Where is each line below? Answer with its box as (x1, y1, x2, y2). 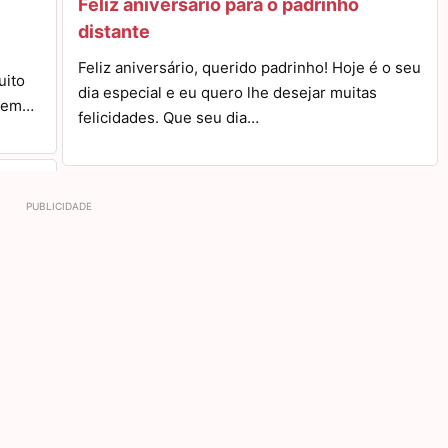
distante (77, 21, 150, 42)
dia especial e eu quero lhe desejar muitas (77, 83, 377, 102)
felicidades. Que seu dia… (77, 108, 259, 127)
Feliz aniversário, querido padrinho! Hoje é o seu (77, 58, 421, 77)
